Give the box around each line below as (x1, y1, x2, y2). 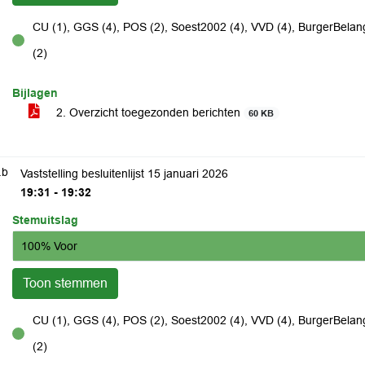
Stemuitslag (12, 213, 78, 226)
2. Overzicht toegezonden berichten (53, 106, 244, 119)
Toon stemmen (23, 276, 108, 290)
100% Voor (21, 239, 77, 253)
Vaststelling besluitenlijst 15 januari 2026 (20, 167, 228, 180)
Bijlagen (12, 86, 58, 99)
